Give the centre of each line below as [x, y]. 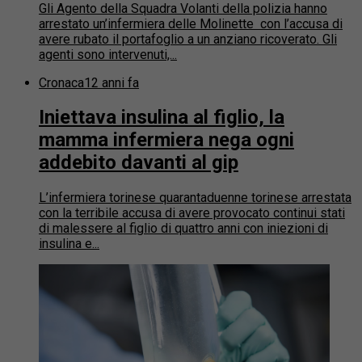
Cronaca [61, 82]
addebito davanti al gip [139, 163]
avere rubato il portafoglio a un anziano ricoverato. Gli [188, 39]
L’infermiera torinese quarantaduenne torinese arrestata [195, 198]
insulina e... [69, 244]
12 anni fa [112, 82]
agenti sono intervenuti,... [108, 54]
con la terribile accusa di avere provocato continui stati [192, 213]
